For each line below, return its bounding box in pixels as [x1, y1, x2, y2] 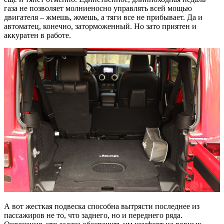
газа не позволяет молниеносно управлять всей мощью [4, 3, 192, 12]
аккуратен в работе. [4, 30, 71, 39]
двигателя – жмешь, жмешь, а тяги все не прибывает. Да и [4, 12, 202, 21]
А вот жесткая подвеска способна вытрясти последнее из [4, 201, 199, 210]
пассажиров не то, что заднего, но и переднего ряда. [4, 210, 182, 219]
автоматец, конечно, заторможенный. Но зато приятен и [4, 21, 196, 30]
